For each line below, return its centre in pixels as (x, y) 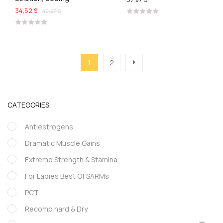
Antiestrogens (49, 127)
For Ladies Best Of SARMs (67, 176)
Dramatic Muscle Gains (62, 143)
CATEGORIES (28, 105)
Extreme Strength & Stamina (71, 160)
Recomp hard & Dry (56, 209)
